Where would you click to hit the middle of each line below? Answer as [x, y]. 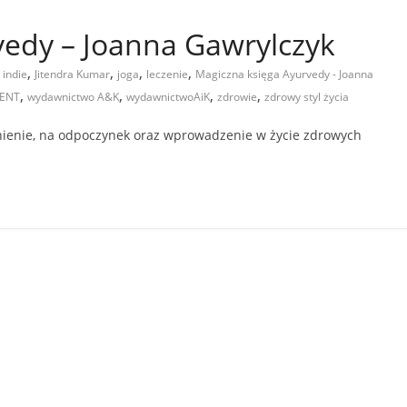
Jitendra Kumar [72, 74]
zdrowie [237, 96]
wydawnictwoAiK [168, 96]
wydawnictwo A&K [73, 96]
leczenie [167, 74]
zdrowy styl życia [307, 96]
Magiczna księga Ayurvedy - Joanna [284, 74]
